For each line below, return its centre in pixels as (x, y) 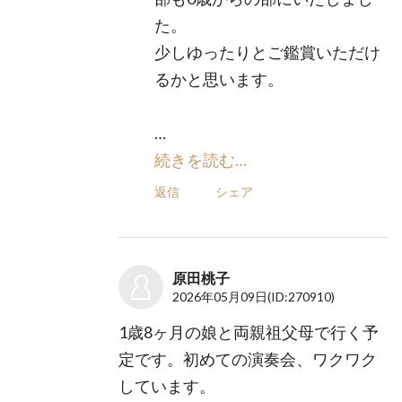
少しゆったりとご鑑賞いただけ (268, 52)
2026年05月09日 (220, 297)
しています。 (167, 386)
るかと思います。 (219, 79)
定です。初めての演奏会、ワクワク (248, 359)
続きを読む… (201, 160)
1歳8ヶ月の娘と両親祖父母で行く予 (249, 332)
